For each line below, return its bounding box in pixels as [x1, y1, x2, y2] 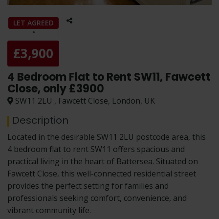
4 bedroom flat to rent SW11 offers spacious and [7, 143, 185, 154]
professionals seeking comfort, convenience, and [7, 192, 187, 203]
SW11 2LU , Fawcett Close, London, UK [13, 95, 155, 106]
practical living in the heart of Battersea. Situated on [7, 155, 198, 167]
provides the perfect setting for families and [7, 180, 169, 191]
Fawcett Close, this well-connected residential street [7, 168, 196, 179]
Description [12, 113, 68, 127]
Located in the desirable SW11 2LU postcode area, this [7, 131, 206, 142]
